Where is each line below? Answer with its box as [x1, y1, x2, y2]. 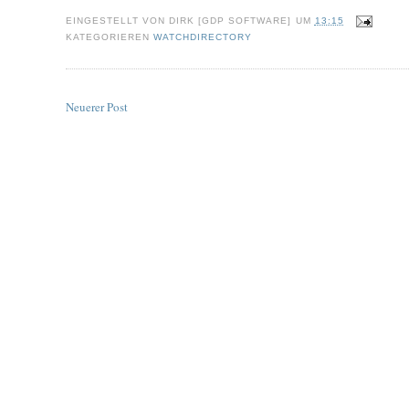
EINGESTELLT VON [66, 15, 170, 26]
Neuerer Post [66, 99, 128, 116]
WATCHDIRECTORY [153, 31, 253, 42]
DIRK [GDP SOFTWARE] [169, 15, 292, 26]
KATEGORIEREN [66, 31, 154, 42]
